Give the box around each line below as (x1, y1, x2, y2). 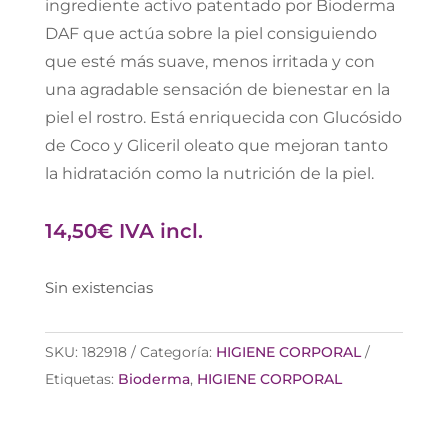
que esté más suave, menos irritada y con (44, 52, 375, 72)
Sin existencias (44, 279, 153, 298)
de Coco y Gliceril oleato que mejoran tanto (44, 136, 388, 156)
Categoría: (139, 343, 216, 362)
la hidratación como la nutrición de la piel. (44, 164, 374, 184)
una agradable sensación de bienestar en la (44, 80, 390, 100)
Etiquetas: (44, 370, 118, 389)
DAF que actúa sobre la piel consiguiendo (44, 24, 377, 44)
